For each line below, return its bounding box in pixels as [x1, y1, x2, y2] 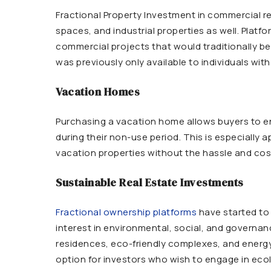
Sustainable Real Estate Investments [56, 175, 244, 190]
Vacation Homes [56, 84, 140, 99]
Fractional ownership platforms [56, 206, 197, 218]
